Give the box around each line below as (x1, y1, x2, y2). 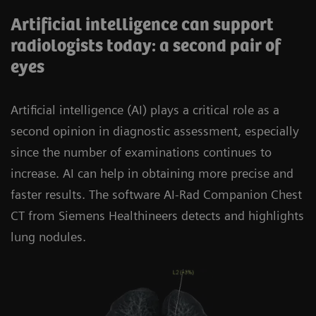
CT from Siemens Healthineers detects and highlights (11, 208, 304, 223)
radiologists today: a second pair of (11, 37, 281, 56)
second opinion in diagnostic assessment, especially (11, 123, 299, 138)
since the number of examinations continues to (11, 145, 272, 159)
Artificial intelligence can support (11, 16, 274, 35)
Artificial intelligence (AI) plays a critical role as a (11, 102, 279, 117)
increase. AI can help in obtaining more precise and (11, 166, 293, 181)
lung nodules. (11, 229, 86, 244)
